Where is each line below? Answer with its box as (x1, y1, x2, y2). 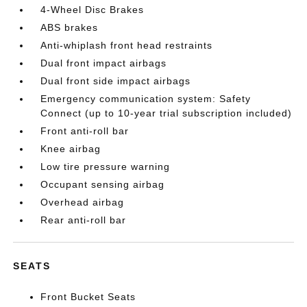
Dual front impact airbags (40, 57, 167, 69)
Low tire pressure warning (40, 160, 171, 172)
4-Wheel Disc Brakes (40, 3, 145, 15)
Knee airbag (40, 143, 101, 154)
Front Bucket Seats (40, 291, 136, 302)
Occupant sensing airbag (40, 178, 165, 190)
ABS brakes (40, 21, 99, 33)
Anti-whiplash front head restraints (40, 39, 213, 51)
